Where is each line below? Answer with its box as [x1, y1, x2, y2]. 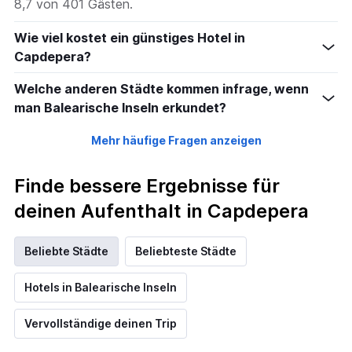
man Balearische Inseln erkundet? [14, 100, 226, 116]
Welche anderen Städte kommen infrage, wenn [14, 81, 309, 97]
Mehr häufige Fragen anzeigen [90, 134, 262, 148]
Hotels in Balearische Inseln [24, 280, 177, 295]
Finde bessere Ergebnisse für [14, 174, 280, 198]
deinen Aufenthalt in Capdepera [14, 200, 309, 223]
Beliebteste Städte [135, 244, 236, 258]
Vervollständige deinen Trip [24, 317, 177, 331]
